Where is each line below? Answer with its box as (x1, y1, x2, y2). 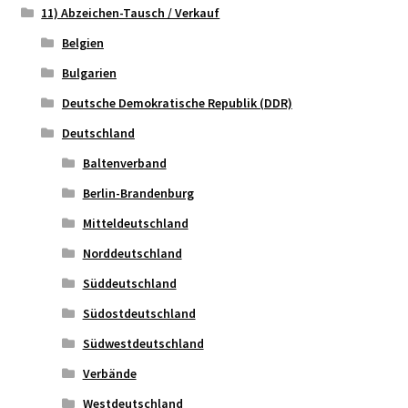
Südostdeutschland (82, 304, 196, 321)
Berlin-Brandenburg (82, 184, 194, 201)
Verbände (82, 364, 137, 382)
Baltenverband (82, 154, 167, 171)
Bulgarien (61, 64, 117, 81)
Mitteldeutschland (82, 214, 189, 231)
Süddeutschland (82, 274, 177, 291)
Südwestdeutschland (82, 334, 204, 352)
